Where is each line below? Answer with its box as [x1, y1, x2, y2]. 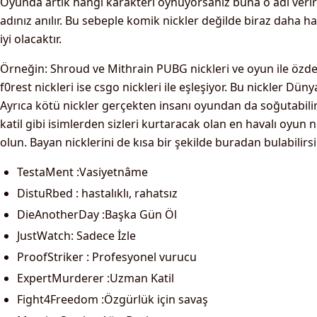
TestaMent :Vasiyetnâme [17, 164, 148, 180]
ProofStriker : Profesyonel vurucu [17, 249, 197, 265]
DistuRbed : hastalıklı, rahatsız [17, 185, 178, 201]
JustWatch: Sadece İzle [17, 228, 136, 243]
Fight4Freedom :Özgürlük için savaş [17, 292, 208, 307]
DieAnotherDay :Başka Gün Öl [17, 207, 177, 222]
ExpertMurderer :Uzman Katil [17, 270, 174, 286]
